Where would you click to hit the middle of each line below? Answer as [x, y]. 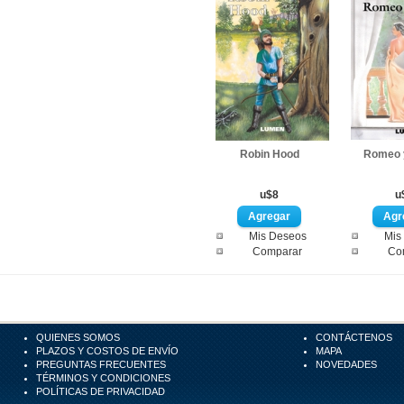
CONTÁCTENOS [354, 337]
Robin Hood [269, 154]
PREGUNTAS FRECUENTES [101, 364]
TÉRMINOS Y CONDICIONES [103, 378]
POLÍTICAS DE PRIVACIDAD [101, 391]
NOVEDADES [347, 364]
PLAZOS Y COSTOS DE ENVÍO [107, 351]
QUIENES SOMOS [78, 337]
